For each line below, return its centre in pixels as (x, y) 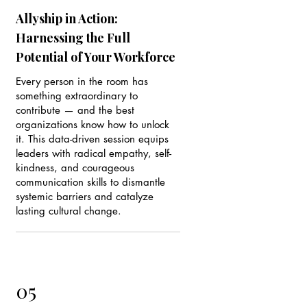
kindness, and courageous (75, 168)
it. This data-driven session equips (92, 139)
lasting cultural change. (68, 211)
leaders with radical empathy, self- (93, 153)
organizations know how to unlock (92, 124)
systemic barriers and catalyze (84, 196)
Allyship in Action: (66, 19)
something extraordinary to (76, 96)
